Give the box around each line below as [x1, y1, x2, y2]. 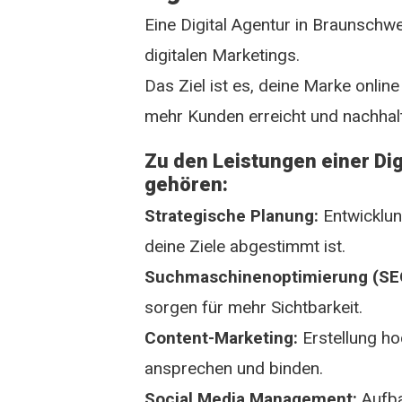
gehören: [144, 173, 229, 196]
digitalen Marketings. [144, 45, 301, 66]
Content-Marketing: [144, 328, 299, 348]
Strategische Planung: [144, 205, 319, 226]
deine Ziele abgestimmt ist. [144, 236, 346, 257]
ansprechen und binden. [144, 358, 324, 379]
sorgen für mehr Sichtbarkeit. [144, 297, 363, 318]
